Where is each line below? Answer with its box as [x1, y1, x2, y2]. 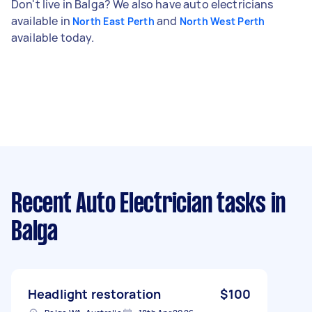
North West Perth [179, 14, 265, 28]
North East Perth [72, 14, 155, 28]
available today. [11, 29, 95, 45]
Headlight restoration [28, 285, 162, 302]
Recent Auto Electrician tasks [11, 192, 266, 217]
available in [11, 13, 72, 29]
